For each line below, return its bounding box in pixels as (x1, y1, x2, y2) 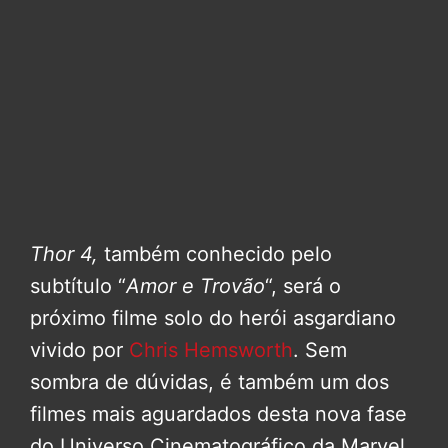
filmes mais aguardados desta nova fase (30, 402, 407, 427)
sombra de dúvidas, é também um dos (30, 370, 389, 395)
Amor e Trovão (126, 274, 265, 299)
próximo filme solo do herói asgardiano (30, 306, 396, 331)
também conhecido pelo (104, 242, 332, 267)
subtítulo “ (30, 274, 126, 299)
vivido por (30, 338, 129, 363)
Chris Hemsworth (129, 338, 293, 363)
